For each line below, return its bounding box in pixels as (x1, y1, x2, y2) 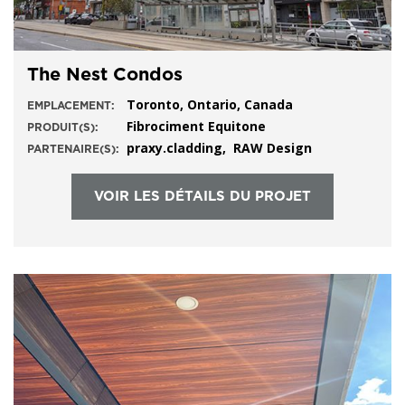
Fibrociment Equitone (127, 117, 266, 135)
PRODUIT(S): (27, 121, 99, 133)
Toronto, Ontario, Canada (127, 95, 293, 113)
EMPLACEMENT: (27, 99, 115, 111)
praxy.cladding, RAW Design (127, 138, 312, 156)
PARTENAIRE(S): (27, 143, 119, 155)
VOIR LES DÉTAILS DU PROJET (94, 189, 311, 203)
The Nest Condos (27, 65, 183, 84)
